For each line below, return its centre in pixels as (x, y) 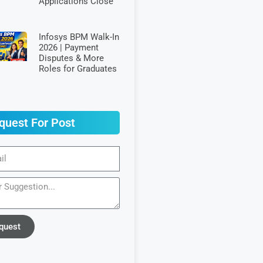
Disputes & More (71, 58)
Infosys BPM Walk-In (79, 37)
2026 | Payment (68, 47)
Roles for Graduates (77, 68)
